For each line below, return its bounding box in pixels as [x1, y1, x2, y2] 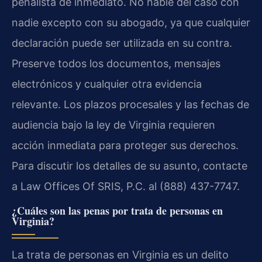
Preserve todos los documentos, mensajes [12, 57, 220, 70]
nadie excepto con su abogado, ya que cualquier [12, 16, 250, 29]
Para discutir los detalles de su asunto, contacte [12, 160, 247, 173]
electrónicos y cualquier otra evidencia [12, 78, 202, 91]
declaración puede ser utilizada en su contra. [12, 37, 232, 50]
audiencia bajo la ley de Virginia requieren [12, 119, 215, 132]
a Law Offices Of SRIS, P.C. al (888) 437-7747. [12, 180, 240, 193]
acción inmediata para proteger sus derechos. [12, 139, 239, 152]
